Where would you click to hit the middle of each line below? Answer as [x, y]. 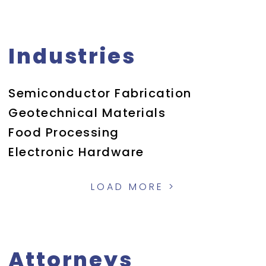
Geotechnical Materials [87, 113]
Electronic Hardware [76, 152]
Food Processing [64, 132]
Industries [72, 56]
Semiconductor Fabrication [100, 93]
